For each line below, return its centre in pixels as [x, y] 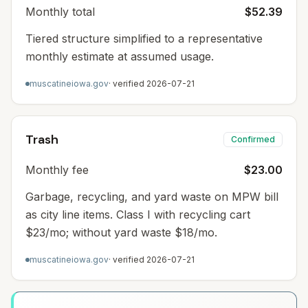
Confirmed [253, 139]
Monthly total [60, 12]
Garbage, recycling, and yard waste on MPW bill [152, 197]
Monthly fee [57, 170]
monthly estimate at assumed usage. [120, 56]
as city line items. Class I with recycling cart [138, 214]
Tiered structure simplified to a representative [144, 38]
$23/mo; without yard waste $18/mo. [121, 232]
